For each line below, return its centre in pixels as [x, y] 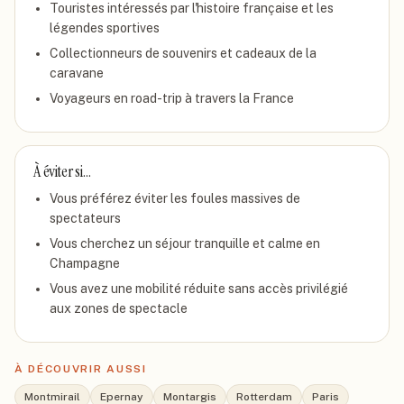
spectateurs [85, 218]
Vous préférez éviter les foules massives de [175, 198]
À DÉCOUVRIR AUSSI [81, 369]
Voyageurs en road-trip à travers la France [172, 98]
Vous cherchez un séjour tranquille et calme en [185, 243]
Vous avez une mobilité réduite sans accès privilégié [199, 289]
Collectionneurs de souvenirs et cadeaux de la [183, 53]
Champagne [85, 263]
